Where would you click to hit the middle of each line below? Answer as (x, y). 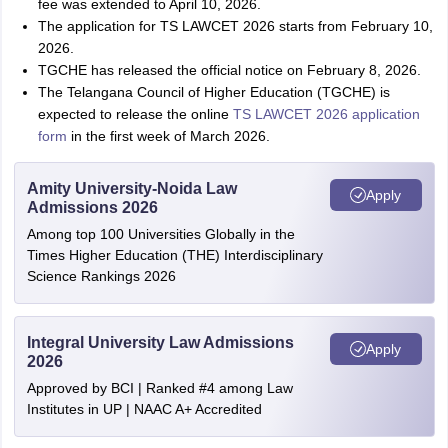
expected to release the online (135, 114)
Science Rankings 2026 (101, 276)
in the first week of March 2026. (168, 136)
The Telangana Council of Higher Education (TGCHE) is (213, 92)
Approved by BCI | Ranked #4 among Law (159, 388)
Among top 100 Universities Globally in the (160, 234)
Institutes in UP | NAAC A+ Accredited (144, 409)
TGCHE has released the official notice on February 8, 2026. (229, 70)
